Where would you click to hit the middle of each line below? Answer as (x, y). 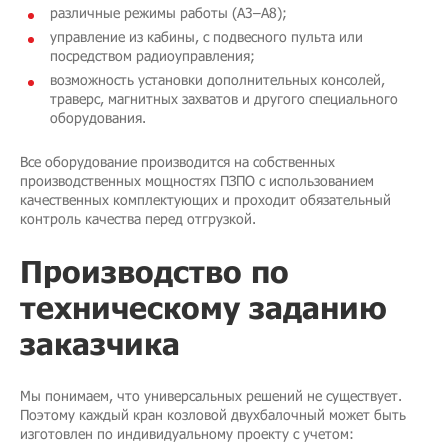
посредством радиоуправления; (152, 55)
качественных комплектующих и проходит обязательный (205, 199)
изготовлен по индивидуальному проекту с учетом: (187, 433)
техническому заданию (203, 306)
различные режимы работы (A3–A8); (168, 12)
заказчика (100, 342)
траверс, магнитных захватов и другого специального (224, 98)
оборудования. (98, 117)
